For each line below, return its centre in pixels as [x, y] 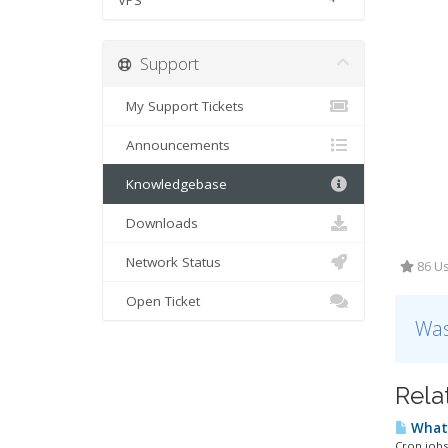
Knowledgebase [172, 184]
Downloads [158, 223]
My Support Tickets [181, 106]
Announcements [174, 145]
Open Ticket [159, 301]
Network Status [169, 262]
